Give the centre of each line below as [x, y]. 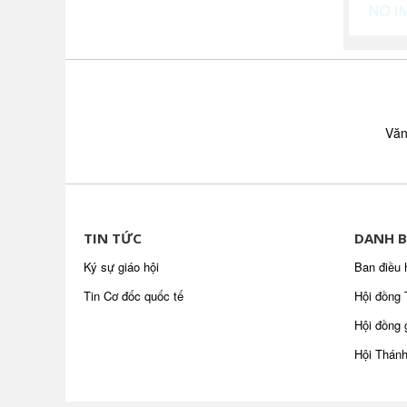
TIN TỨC [113, 238]
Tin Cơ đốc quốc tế [134, 296]
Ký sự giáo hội [121, 267]
